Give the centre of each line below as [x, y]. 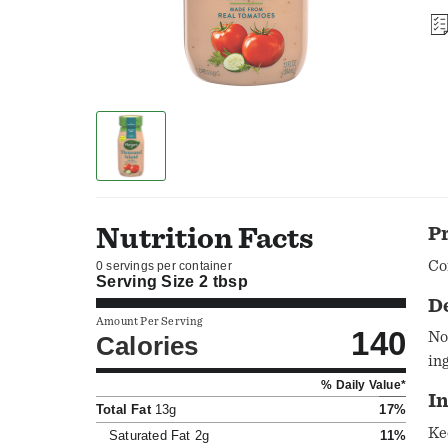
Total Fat [123, 409]
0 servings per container [164, 265]
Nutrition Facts [204, 239]
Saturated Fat [150, 435]
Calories [147, 346]
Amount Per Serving [149, 321]
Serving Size [148, 282]
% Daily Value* [363, 384]
